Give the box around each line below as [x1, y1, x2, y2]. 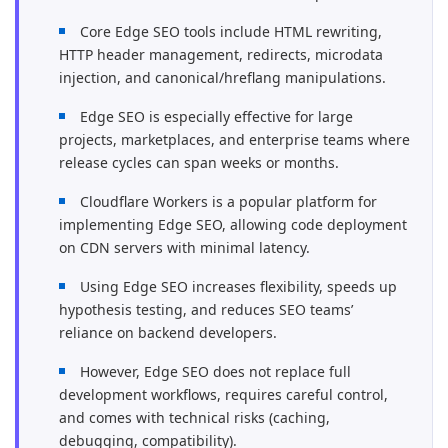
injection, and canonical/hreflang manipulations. [59, 68, 386, 87]
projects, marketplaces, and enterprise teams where [59, 130, 410, 149]
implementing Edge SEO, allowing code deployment [59, 215, 407, 234]
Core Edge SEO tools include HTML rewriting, [80, 22, 382, 41]
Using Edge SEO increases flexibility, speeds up [80, 277, 397, 296]
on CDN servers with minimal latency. [59, 238, 310, 257]
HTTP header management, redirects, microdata [59, 45, 383, 64]
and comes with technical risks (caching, [59, 408, 330, 427]
